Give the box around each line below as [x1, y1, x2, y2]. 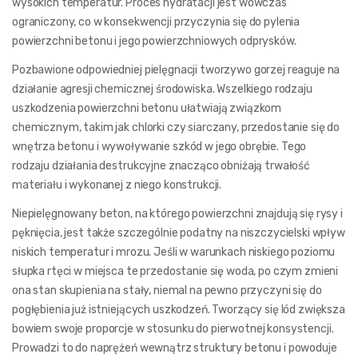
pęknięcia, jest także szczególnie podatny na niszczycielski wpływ [12, 225, 345, 240]
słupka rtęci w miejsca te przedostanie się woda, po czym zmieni [12, 264, 339, 278]
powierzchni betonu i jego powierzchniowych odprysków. [12, 34, 296, 48]
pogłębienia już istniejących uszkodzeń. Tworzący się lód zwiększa [12, 302, 345, 316]
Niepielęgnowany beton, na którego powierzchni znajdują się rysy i [12, 206, 343, 221]
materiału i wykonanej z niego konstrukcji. [12, 177, 222, 192]
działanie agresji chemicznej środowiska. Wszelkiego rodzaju [12, 82, 312, 96]
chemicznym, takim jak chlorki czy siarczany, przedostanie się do [12, 120, 340, 134]
